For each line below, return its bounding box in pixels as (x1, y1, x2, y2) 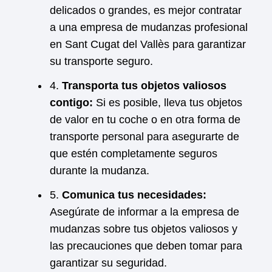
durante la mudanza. (50, 165, 149, 177)
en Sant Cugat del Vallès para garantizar (50, 38, 246, 50)
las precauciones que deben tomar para (50, 240, 242, 252)
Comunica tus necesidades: (62, 189, 206, 201)
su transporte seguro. (50, 55, 153, 67)
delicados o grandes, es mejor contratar (50, 4, 242, 16)
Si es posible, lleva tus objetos (93, 97, 242, 109)
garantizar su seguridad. (50, 257, 167, 269)
